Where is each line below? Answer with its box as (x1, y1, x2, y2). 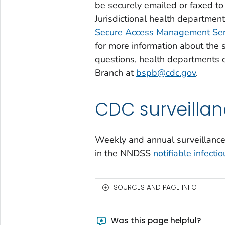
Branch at (94, 66, 136, 79)
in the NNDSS (94, 147, 153, 159)
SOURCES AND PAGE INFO (113, 182, 197, 192)
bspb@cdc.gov (136, 66, 196, 79)
